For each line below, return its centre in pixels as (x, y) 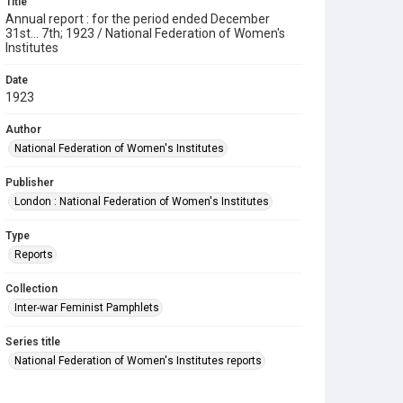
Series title (33, 342)
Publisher (30, 183)
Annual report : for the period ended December (138, 19)
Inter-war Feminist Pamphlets (87, 308)
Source (24, 395)
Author (23, 130)
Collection (31, 289)
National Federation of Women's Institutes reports (138, 361)
